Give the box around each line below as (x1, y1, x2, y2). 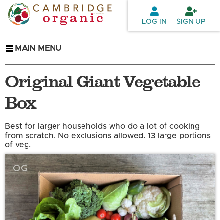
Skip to (74, 2, 100, 10)
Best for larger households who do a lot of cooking (5, 122, 200, 131)
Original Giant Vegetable (5, 68, 200, 93)
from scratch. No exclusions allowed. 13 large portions (5, 132, 211, 140)
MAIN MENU (15, 44, 61, 53)
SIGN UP (176, 18, 206, 25)
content (74, 26, 104, 34)
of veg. (5, 141, 31, 149)
